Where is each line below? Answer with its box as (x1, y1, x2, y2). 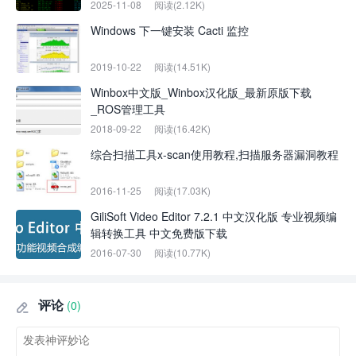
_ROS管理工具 (91, 101, 165, 117)
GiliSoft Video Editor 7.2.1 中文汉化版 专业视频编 (91, 208, 337, 224)
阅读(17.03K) (154, 184, 211, 197)
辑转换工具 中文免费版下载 (91, 225, 227, 241)
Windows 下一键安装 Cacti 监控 (91, 22, 249, 38)
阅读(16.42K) (154, 122, 211, 135)
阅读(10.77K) (154, 246, 211, 259)
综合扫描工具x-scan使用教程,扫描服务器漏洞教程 (91, 146, 339, 162)
